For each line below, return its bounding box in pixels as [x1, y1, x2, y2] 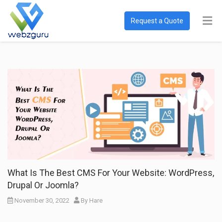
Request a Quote [131, 17, 183, 25]
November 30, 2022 [13, 197, 69, 205]
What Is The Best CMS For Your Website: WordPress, [7, 167, 214, 178]
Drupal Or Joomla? [7, 180, 79, 191]
